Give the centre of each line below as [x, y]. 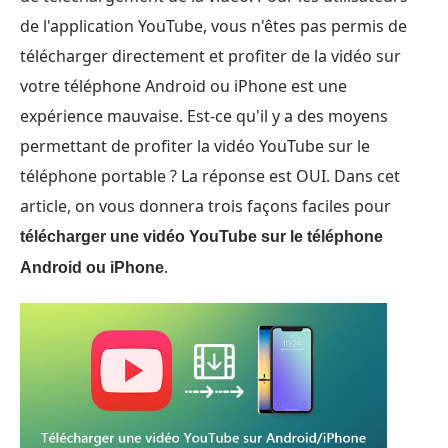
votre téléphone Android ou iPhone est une [183, 86]
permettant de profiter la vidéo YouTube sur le [195, 146]
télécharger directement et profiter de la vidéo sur [210, 56]
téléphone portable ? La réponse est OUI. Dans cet [210, 176]
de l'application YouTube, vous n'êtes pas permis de [213, 26]
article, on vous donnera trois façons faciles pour [205, 206]
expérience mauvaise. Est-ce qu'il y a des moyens [204, 116]
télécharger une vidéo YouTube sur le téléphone [201, 236]
